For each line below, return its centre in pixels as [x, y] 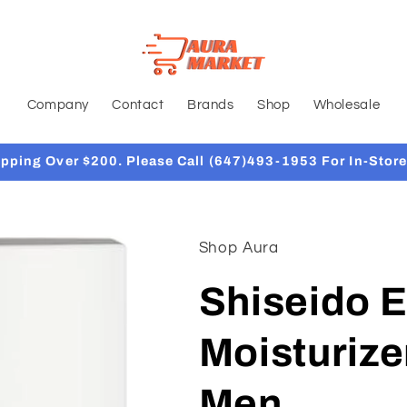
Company [58, 105]
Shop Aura [238, 248]
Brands [210, 105]
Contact [138, 105]
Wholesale [347, 105]
